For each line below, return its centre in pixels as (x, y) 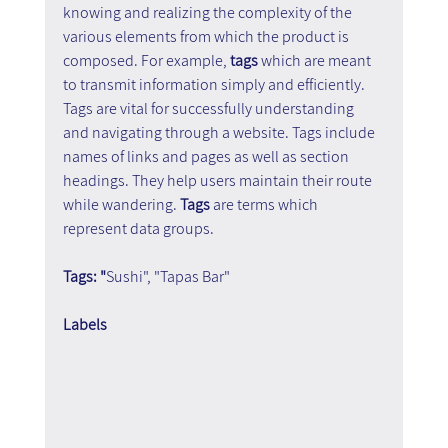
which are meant (317, 61)
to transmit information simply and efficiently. (215, 85)
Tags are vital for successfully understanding (209, 109)
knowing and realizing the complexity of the (208, 13)
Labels (84, 325)
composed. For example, (146, 61)
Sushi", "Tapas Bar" (167, 277)
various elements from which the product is (207, 37)
